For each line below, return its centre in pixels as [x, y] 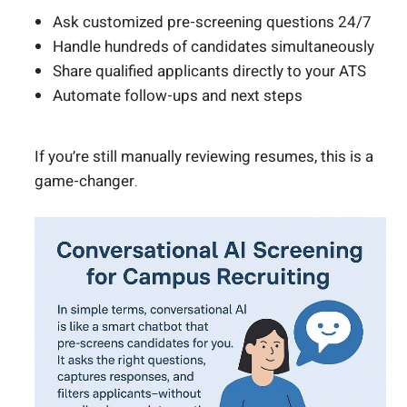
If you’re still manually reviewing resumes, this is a [204, 157]
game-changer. [86, 182]
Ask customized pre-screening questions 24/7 [212, 23]
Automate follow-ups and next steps [178, 96]
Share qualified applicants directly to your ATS [209, 72]
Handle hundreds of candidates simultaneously [213, 47]
